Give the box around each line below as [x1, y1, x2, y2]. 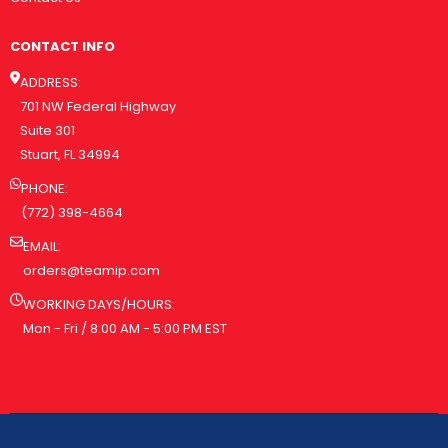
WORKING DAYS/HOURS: [23, 294, 175, 314]
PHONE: [21, 178, 69, 198]
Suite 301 [19, 120, 75, 140]
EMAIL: [23, 236, 61, 256]
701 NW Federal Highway [19, 96, 176, 116]
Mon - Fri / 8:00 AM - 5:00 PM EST [23, 318, 227, 338]
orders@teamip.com [23, 260, 160, 280]
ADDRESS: [19, 72, 81, 92]
